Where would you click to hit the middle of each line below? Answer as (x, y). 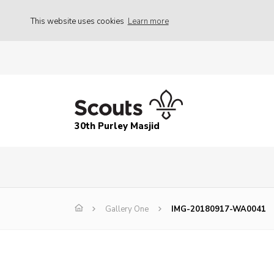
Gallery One (127, 209)
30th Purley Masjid (117, 126)
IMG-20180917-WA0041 (219, 209)
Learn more (148, 21)
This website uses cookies (78, 21)
